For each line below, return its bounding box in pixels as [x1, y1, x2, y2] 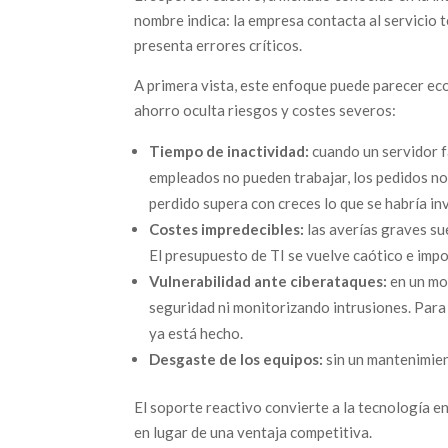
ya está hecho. [149, 324, 244, 342]
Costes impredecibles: [149, 220, 305, 238]
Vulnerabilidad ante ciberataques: [149, 272, 388, 290]
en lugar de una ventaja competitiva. [134, 423, 373, 441]
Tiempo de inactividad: [149, 142, 310, 160]
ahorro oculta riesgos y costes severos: [134, 101, 397, 119]
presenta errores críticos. [134, 36, 303, 54]
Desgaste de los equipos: [149, 350, 324, 368]
